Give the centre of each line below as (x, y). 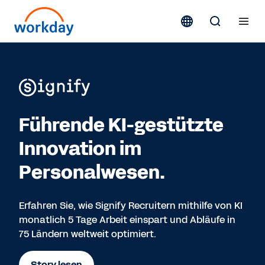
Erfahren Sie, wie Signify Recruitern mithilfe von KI (131, 206)
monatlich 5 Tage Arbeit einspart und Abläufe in (127, 220)
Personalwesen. (92, 172)
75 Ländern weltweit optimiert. (88, 234)
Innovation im (80, 149)
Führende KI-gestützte (121, 125)
